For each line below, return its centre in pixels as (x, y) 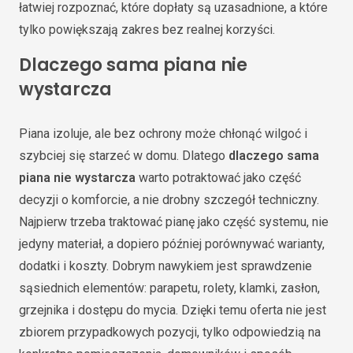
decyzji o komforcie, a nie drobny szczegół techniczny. (169, 200)
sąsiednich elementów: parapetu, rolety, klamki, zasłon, (169, 288)
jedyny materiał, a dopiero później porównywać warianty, (172, 244)
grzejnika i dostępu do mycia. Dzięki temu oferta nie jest (173, 310)
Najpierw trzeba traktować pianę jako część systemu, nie (174, 222)
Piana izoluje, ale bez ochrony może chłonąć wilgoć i (163, 134)
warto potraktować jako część (218, 178)
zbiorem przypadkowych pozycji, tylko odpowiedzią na (170, 332)
